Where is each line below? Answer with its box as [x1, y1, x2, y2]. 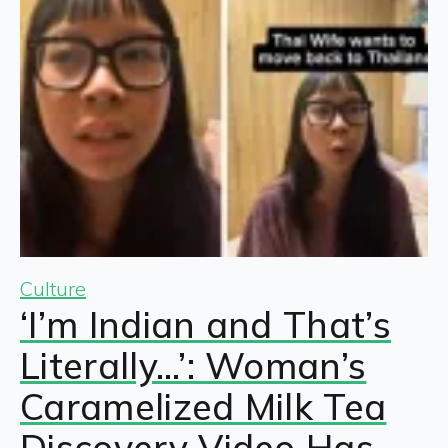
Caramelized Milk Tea [20, 383, 387, 429]
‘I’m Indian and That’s [20, 301, 392, 347]
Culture [20, 275, 86, 301]
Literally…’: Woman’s [20, 342, 367, 388]
